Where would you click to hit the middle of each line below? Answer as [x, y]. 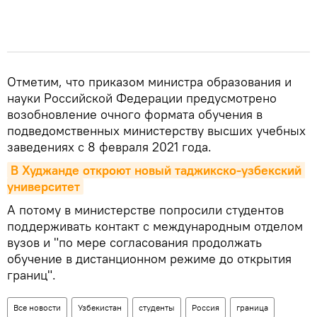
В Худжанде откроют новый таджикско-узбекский [156, 170]
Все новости [37, 307]
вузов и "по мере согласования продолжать [134, 242]
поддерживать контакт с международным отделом [155, 226]
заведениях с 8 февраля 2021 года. [109, 146]
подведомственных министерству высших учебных [156, 130]
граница [252, 307]
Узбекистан [100, 307]
